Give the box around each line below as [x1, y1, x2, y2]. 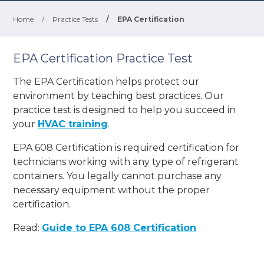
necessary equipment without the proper [13, 184, 210, 196]
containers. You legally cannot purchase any [13, 170, 222, 181]
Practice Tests [52, 15, 98, 24]
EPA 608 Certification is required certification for [13, 142, 240, 153]
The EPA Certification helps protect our [13, 76, 200, 87]
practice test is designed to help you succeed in [13, 104, 236, 115]
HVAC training [38, 118, 108, 130]
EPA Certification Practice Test [13, 51, 193, 65]
